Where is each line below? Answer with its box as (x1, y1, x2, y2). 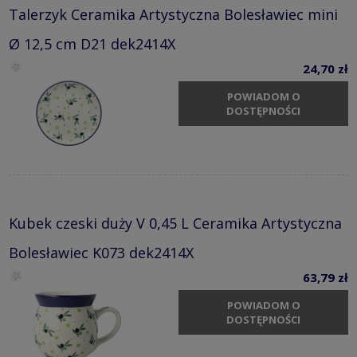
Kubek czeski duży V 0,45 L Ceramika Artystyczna (9, 213, 342, 233)
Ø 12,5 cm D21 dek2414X (9, 33, 175, 53)
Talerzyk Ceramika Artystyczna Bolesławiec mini (9, 4, 338, 24)
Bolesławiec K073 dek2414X (9, 242, 194, 262)
